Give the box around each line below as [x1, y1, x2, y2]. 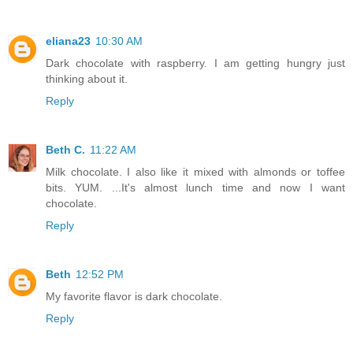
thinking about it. [46, 72, 128, 85]
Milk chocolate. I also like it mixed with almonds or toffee [46, 165, 345, 178]
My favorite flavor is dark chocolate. [46, 289, 222, 303]
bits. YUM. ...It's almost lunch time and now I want [46, 180, 345, 194]
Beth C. [46, 143, 85, 156]
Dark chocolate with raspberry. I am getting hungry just [46, 56, 345, 69]
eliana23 [46, 34, 91, 47]
